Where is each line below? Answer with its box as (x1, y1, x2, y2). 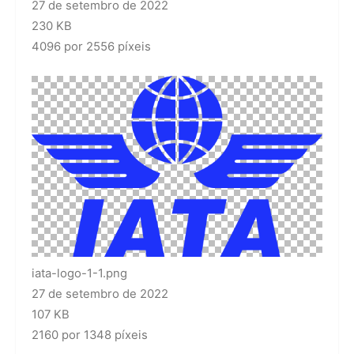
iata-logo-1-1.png (32, 265, 127, 281)
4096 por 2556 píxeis (32, 39, 151, 54)
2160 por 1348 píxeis (32, 327, 148, 342)
